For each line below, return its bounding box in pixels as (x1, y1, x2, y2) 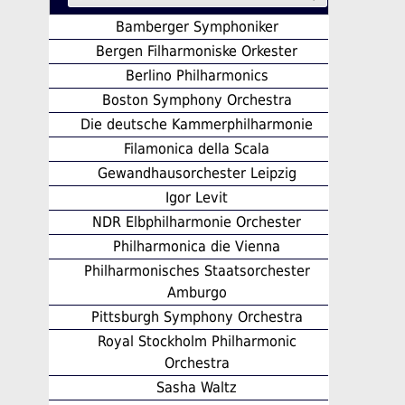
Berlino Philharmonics (125, 66, 268, 84)
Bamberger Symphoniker (115, 17, 278, 35)
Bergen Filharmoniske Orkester (96, 42, 298, 60)
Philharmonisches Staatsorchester (83, 261, 310, 279)
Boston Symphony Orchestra (101, 90, 292, 108)
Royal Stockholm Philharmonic (97, 332, 297, 350)
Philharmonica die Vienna (113, 237, 281, 255)
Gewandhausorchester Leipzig (97, 164, 297, 182)
